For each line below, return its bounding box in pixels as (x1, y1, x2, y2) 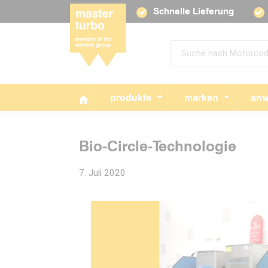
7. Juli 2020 (79, 167, 126, 179)
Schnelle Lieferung (153, 5, 234, 17)
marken (181, 92, 221, 103)
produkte (107, 92, 154, 103)
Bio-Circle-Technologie (79, 137, 236, 155)
